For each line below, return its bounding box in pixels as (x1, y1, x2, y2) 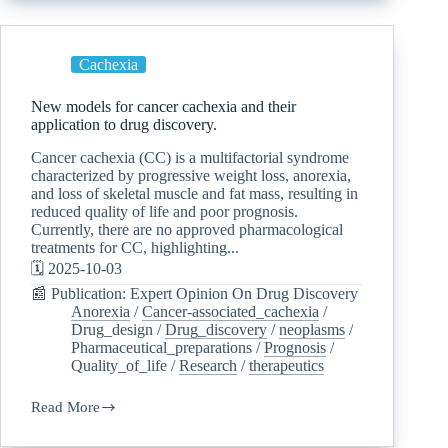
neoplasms (279, 320, 345, 338)
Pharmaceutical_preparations (71, 338, 252, 356)
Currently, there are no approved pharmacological (31, 220, 343, 238)
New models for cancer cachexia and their (31, 97, 296, 115)
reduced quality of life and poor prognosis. (31, 202, 298, 220)
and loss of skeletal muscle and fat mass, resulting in (31, 184, 358, 202)
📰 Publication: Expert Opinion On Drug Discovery (31, 284, 358, 302)
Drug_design (71, 320, 153, 338)
